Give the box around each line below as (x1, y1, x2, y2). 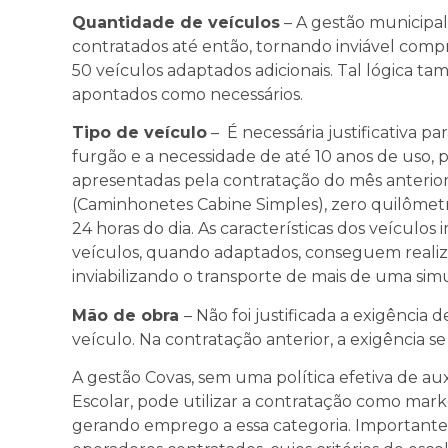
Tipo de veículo (72, 123, 207, 143)
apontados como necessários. (72, 84, 303, 104)
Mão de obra (72, 305, 184, 325)
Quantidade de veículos (72, 12, 280, 32)
